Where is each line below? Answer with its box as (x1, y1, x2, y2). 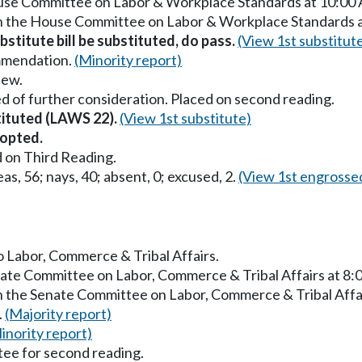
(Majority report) (5, 304, 112, 322)
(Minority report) (74, 50, 182, 69)
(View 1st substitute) (120, 108, 251, 127)
